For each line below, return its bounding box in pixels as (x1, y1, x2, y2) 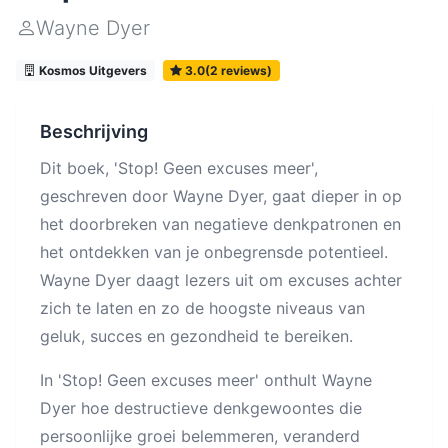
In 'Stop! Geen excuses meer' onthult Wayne (40, 370, 372, 391)
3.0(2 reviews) (182, 62, 273, 78)
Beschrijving (40, 121, 148, 143)
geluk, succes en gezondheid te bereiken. (40, 326, 353, 347)
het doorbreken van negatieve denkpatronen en (40, 214, 401, 235)
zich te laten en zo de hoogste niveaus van (40, 298, 365, 319)
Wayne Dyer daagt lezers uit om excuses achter (40, 270, 402, 291)
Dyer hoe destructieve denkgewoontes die (40, 398, 362, 419)
